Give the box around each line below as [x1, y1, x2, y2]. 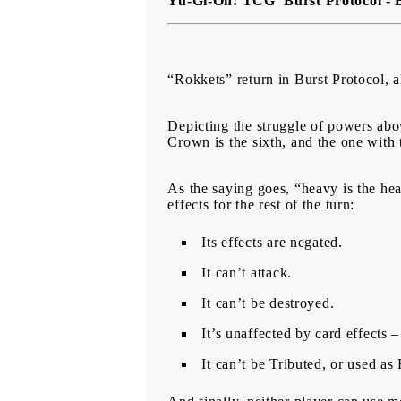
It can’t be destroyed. [201, 295, 338, 311]
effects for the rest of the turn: [167, 197, 359, 213]
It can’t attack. [201, 265, 296, 281]
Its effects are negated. [201, 235, 347, 251]
